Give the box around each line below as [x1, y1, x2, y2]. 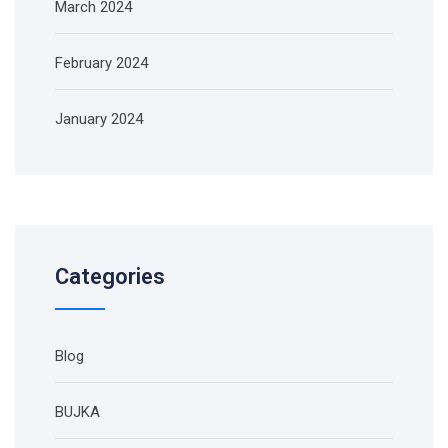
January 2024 [55, 110, 143, 128]
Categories [55, 264, 165, 289]
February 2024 [55, 54, 148, 72]
